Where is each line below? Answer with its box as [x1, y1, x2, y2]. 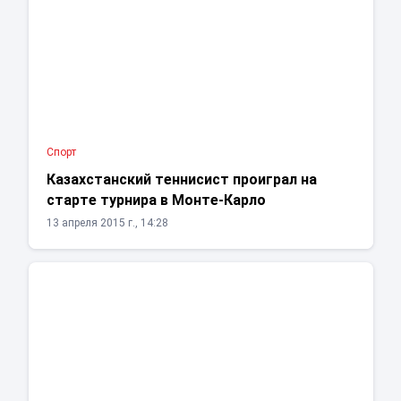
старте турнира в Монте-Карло [46, 192, 266, 209]
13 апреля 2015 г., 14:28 [46, 217, 168, 230]
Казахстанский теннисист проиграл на [46, 171, 317, 189]
